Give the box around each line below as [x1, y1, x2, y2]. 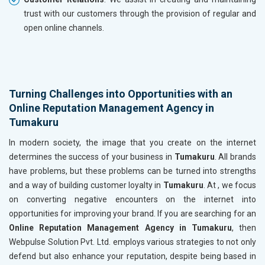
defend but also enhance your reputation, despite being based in [9, 251, 256, 261]
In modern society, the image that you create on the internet [9, 138, 256, 148]
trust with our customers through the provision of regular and [24, 9, 256, 19]
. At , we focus [203, 180, 257, 190]
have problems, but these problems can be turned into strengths [9, 166, 256, 176]
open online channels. [24, 23, 104, 33]
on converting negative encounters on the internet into [9, 195, 256, 205]
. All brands [214, 152, 257, 162]
